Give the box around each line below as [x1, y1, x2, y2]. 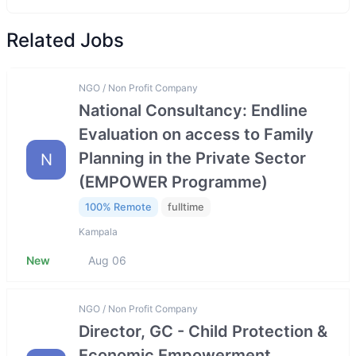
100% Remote [85, 201, 152, 214]
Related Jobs [6, 29, 124, 52]
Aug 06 [88, 253, 126, 267]
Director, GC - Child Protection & [79, 321, 327, 341]
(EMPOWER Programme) [79, 172, 268, 192]
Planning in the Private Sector [79, 149, 306, 168]
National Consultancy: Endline [79, 101, 308, 121]
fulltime [168, 201, 204, 214]
